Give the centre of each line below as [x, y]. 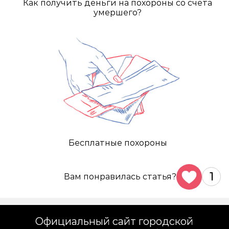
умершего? [118, 12]
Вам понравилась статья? [120, 176]
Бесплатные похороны [118, 143]
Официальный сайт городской [114, 222]
